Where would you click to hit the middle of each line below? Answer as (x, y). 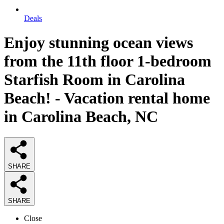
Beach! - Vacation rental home (107, 98)
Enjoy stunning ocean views (98, 43)
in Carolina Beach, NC (81, 117)
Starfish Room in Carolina (94, 80)
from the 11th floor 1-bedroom (108, 61)
